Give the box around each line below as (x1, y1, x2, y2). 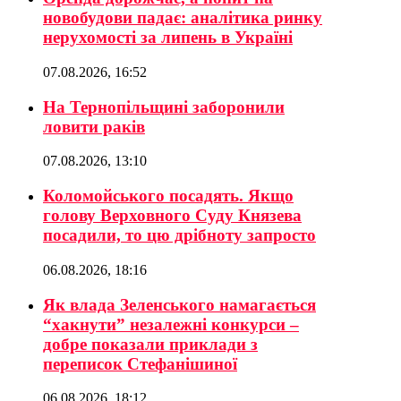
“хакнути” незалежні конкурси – (43, 314, 299, 334)
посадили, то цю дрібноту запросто (43, 226, 316, 245)
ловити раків (43, 116, 145, 136)
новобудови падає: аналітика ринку (43, 8, 322, 28)
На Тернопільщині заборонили (43, 97, 285, 116)
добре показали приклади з (43, 334, 258, 354)
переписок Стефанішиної (43, 354, 237, 373)
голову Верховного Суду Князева (43, 206, 302, 226)
